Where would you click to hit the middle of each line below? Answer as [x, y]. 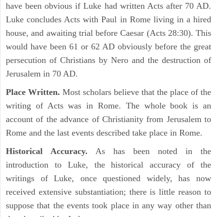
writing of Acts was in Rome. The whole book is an [108, 106]
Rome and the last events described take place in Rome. [104, 133]
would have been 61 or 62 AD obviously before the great [108, 47]
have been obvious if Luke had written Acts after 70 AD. [108, 6]
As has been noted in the [149, 151]
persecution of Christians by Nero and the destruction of [108, 60]
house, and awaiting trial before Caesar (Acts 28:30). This [108, 33]
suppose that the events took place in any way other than [108, 206]
